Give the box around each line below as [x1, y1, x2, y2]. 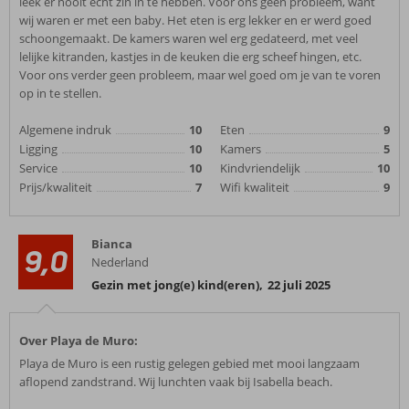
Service [19, 160, 58, 176]
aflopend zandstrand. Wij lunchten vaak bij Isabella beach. [19, 373, 332, 390]
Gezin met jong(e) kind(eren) [91, 277, 259, 293]
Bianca [91, 236, 132, 252]
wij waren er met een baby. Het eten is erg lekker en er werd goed [19, 12, 372, 28]
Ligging [19, 141, 58, 157]
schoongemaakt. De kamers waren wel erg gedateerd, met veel [19, 30, 358, 47]
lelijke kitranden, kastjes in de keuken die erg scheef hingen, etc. [19, 48, 362, 65]
